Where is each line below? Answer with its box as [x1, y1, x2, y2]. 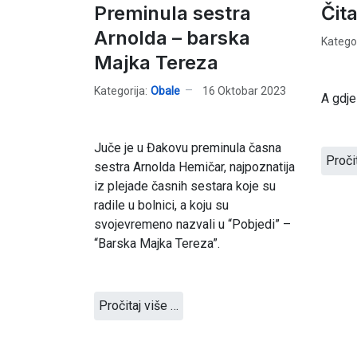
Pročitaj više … [99, 298, 178, 313]
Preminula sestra [94, 2, 251, 25]
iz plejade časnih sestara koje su [94, 178, 276, 194]
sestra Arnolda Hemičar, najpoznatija [94, 159, 295, 175]
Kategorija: [94, 84, 147, 97]
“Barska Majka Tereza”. [94, 236, 220, 251]
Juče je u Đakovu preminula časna [94, 140, 281, 155]
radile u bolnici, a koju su [94, 198, 229, 213]
